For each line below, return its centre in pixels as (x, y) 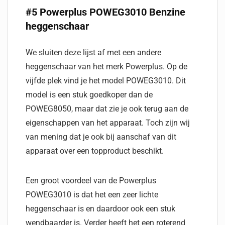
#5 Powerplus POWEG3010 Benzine (105, 12)
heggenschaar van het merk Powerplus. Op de (106, 67)
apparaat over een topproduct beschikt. (95, 151)
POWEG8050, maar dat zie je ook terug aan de (107, 109)
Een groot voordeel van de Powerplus (91, 181)
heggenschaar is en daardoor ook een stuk (100, 209)
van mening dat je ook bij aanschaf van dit (101, 137)
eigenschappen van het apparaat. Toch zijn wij (108, 123)
